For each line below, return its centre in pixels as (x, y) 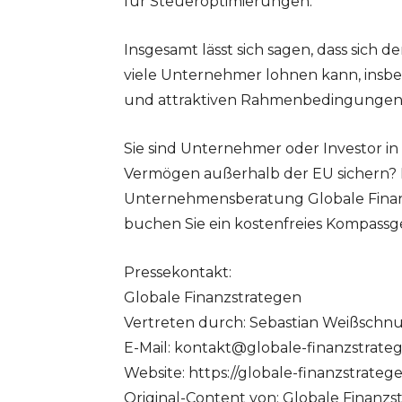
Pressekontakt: (178, 273)
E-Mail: (149, 348)
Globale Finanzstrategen (213, 298)
